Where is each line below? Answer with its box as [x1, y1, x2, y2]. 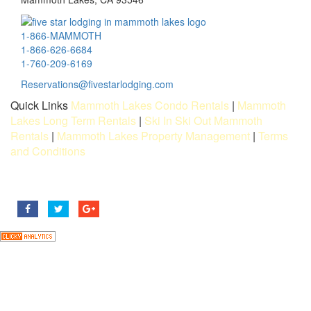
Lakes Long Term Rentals [10, 112, 136, 129]
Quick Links [10, 97, 71, 114]
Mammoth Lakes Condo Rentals [71, 97, 229, 114]
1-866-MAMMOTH [21, 28, 101, 43]
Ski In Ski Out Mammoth [144, 112, 262, 129]
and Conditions [10, 143, 85, 160]
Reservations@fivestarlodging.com [21, 77, 174, 92]
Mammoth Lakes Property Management [57, 128, 250, 144]
